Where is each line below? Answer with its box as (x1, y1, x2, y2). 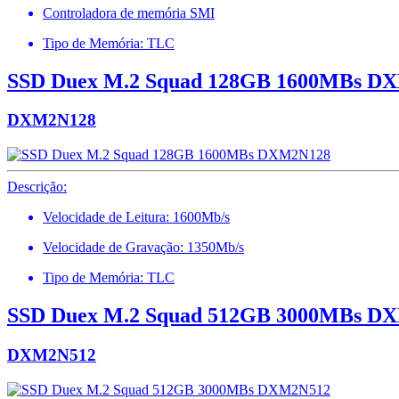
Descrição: (7, 179, 67, 195)
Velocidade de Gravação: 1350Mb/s (43, 240, 244, 256)
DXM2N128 (7, 110, 96, 130)
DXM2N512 (7, 345, 96, 364)
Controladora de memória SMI (43, 4, 215, 20)
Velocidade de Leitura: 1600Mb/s (43, 209, 230, 225)
